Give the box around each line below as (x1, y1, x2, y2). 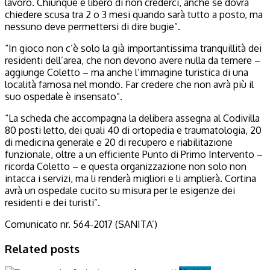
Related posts (5, 241, 80, 256)
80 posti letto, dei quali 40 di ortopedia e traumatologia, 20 (5, 124, 262, 136)
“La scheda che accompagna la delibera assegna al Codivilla (5, 111, 260, 124)
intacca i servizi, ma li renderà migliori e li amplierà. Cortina (5, 172, 256, 184)
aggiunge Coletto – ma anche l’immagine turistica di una (5, 66, 248, 78)
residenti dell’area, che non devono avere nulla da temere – (5, 54, 260, 66)
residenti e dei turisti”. (5, 196, 100, 209)
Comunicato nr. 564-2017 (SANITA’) (5, 218, 157, 230)
